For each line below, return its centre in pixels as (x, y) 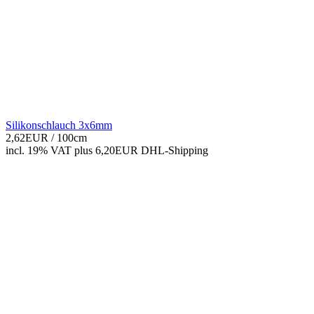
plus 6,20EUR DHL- (121, 150)
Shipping (188, 150)
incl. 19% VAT (39, 150)
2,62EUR (28, 137)
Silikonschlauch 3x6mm (59, 125)
